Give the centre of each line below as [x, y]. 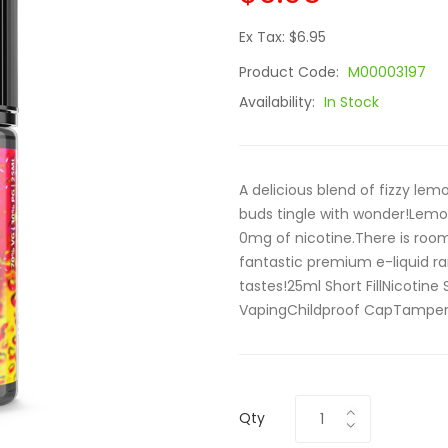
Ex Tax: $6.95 [282, 37]
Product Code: [291, 72]
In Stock [351, 102]
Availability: [279, 102]
